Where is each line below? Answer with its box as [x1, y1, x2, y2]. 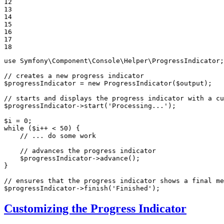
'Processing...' [108, 102, 168, 110]
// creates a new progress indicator [4, 72, 144, 80]
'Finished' [112, 184, 152, 192]
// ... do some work [20, 132, 96, 140]
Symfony [20, 57, 48, 65]
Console [92, 57, 120, 65]
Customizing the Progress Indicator [4, 202, 186, 215]
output [180, 79, 204, 87]
